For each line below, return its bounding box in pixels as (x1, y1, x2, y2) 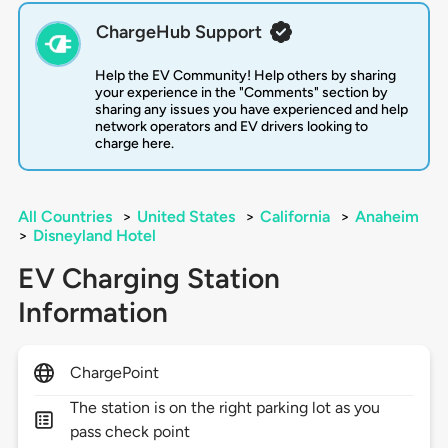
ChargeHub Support (95, 21, 262, 44)
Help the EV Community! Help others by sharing (94, 67, 396, 85)
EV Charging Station (17, 261, 280, 296)
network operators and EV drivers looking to (94, 118, 368, 136)
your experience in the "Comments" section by (94, 84, 388, 102)
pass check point (69, 422, 191, 442)
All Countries (17, 207, 112, 227)
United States (136, 207, 235, 227)
